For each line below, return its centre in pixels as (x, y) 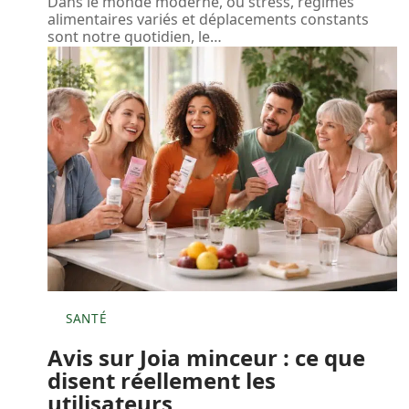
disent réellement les (162, 381)
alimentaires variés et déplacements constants (208, 19)
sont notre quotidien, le (129, 36)
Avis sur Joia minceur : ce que (206, 358)
